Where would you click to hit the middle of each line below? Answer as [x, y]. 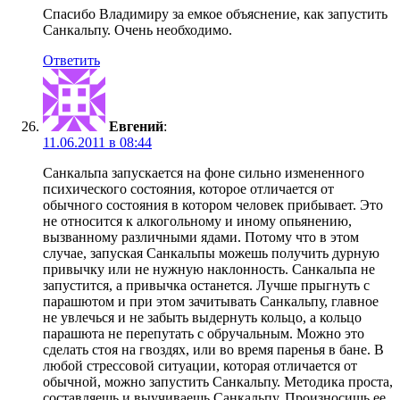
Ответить [71, 61]
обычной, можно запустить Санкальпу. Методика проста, [218, 382]
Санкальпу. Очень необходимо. [137, 30]
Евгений [136, 127]
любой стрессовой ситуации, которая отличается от [200, 366]
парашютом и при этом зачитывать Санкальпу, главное [211, 302]
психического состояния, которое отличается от [188, 189]
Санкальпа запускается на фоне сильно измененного [204, 173]
